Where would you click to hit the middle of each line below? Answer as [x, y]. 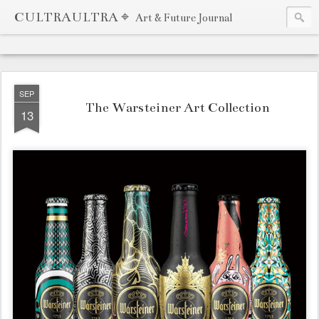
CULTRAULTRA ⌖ [73, 17]
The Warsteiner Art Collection [177, 108]
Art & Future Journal [184, 18]
